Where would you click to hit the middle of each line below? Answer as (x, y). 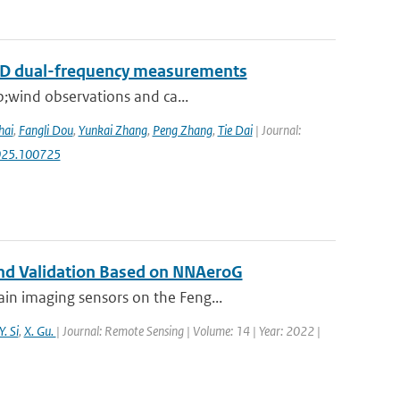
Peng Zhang (182, 130)
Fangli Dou (46, 130)
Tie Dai (235, 130)
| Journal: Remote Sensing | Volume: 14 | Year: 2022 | (188, 331)
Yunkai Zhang (112, 130)
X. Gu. (40, 331)
